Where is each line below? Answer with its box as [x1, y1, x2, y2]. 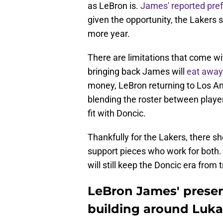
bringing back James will [88, 66, 187, 77]
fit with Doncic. [88, 108, 146, 119]
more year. [88, 28, 130, 39]
